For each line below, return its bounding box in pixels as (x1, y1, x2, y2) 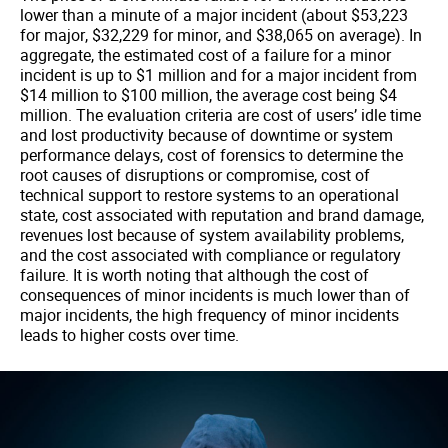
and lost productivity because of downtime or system (20, 124, 393, 146)
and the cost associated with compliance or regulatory (20, 244, 401, 266)
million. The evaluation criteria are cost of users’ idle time (20, 104, 421, 126)
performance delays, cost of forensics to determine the (20, 144, 403, 166)
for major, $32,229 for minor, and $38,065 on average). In (20, 24, 422, 46)
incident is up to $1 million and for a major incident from (20, 64, 417, 86)
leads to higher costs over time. (20, 324, 239, 346)
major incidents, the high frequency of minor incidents (20, 304, 399, 326)
